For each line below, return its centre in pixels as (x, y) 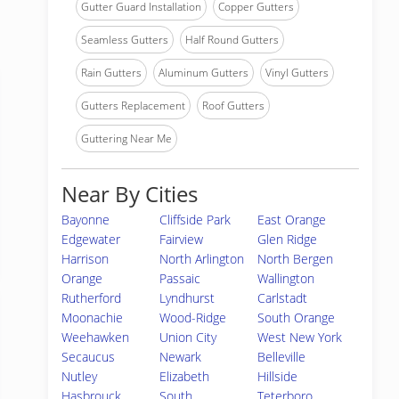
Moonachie (92, 318)
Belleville (282, 357)
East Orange (292, 220)
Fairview (182, 239)
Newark (181, 357)
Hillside (278, 376)
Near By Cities (130, 194)
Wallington (286, 278)
